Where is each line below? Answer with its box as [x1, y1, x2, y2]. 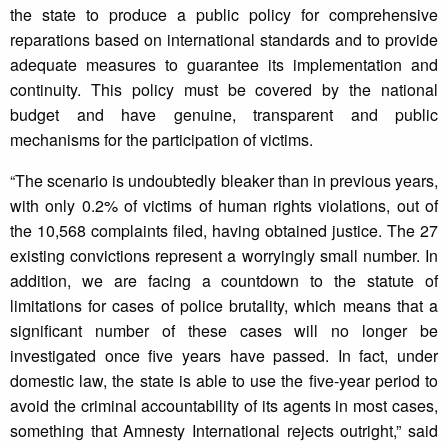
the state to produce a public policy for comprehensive [10, 3, 438, 27]
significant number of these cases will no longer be [10, 319, 438, 343]
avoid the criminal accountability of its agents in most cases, [10, 394, 438, 418]
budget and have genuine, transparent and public [10, 103, 438, 127]
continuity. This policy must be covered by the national [10, 78, 438, 102]
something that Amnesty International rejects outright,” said [10, 419, 438, 443]
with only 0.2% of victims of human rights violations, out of [10, 194, 438, 218]
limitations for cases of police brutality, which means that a [10, 294, 438, 318]
